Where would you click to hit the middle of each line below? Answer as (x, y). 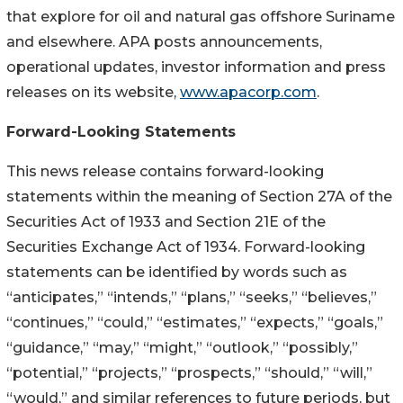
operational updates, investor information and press (196, 67)
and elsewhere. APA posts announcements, (164, 41)
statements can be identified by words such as (177, 272)
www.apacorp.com (248, 92)
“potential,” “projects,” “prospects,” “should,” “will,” (189, 372)
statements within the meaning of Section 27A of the (199, 196)
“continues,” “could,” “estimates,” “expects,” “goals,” (195, 322)
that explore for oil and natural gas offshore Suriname (201, 16)
